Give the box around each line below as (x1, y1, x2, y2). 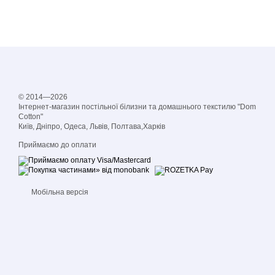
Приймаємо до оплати (18, 141, 96, 149)
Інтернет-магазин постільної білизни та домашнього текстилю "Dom (18, 103, 256, 111)
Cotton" (18, 112, 43, 121)
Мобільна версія (29, 188, 88, 196)
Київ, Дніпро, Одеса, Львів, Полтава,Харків (18, 122, 165, 131)
